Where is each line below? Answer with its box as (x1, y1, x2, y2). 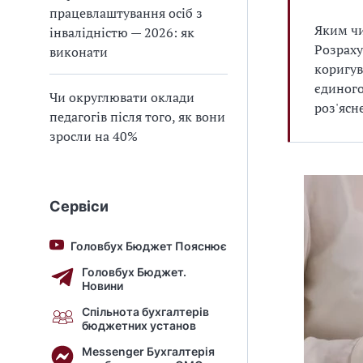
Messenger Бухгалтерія (82, 344, 215, 358)
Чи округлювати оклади (49, 88, 194, 106)
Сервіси (49, 198, 109, 215)
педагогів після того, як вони (49, 108, 225, 126)
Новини (82, 278, 123, 293)
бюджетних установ (82, 318, 196, 332)
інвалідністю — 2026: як (49, 23, 194, 41)
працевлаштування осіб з (49, 4, 203, 22)
